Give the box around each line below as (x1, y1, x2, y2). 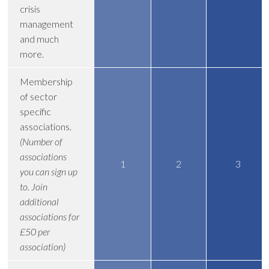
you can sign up (20, 165, 77, 177)
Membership (20, 75, 73, 87)
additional (20, 195, 59, 207)
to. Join (20, 180, 47, 192)
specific (20, 105, 51, 117)
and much (20, 32, 59, 44)
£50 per (20, 225, 50, 237)
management (20, 17, 73, 29)
